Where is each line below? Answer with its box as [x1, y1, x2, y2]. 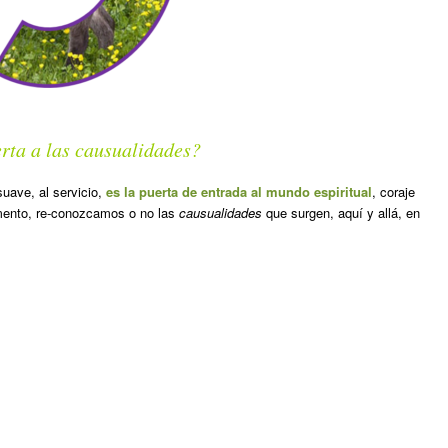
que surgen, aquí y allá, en [262, 202, 420, 222]
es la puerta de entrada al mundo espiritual [106, 181, 372, 201]
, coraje [372, 181, 415, 201]
